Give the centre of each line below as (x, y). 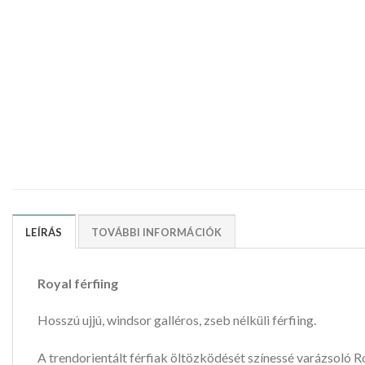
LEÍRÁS (44, 232)
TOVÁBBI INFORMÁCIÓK (156, 232)
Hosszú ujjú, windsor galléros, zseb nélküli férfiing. (177, 320)
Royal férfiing (78, 283)
